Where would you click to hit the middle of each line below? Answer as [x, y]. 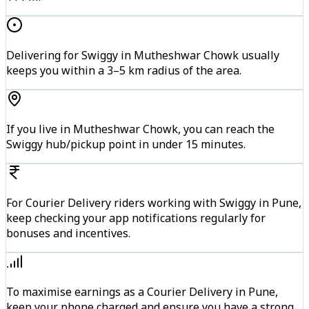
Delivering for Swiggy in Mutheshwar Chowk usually [143, 56]
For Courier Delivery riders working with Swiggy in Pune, [154, 203]
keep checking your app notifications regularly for [136, 218]
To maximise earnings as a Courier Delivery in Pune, [142, 292]
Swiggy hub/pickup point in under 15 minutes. [126, 144]
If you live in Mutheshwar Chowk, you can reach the [140, 129]
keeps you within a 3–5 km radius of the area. [124, 71]
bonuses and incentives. [68, 233]
